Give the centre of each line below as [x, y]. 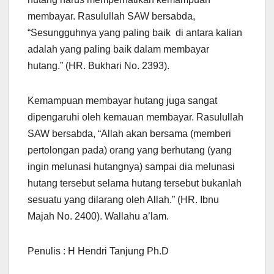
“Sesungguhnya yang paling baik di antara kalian [135, 32]
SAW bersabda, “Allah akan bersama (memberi [129, 133]
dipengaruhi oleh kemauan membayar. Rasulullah [135, 117]
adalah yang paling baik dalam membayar [118, 49]
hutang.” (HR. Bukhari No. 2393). [98, 65]
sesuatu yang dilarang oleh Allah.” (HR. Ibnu [123, 199]
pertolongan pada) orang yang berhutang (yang [130, 150]
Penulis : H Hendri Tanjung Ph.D [98, 251]
